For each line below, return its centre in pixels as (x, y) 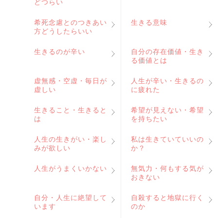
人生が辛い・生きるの (167, 81)
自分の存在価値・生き (167, 52)
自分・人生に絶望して (71, 198)
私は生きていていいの (167, 139)
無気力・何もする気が (167, 168)
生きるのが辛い (60, 52)
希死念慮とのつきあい (71, 22)
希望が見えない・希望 (167, 110)
